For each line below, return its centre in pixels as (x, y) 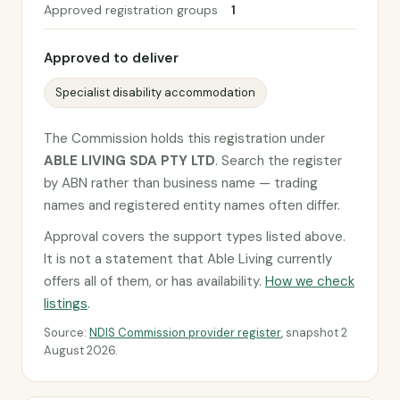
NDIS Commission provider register (185, 333)
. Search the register (279, 161)
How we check (310, 281)
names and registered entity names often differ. (192, 205)
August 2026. (81, 350)
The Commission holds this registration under (184, 138)
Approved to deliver (111, 58)
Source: (67, 333)
